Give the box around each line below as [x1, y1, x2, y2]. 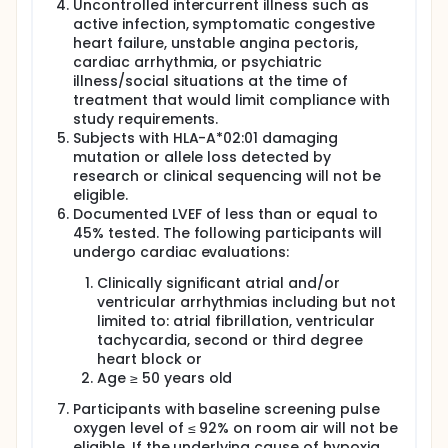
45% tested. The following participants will [73, 223, 382, 243]
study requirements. [73, 109, 219, 129]
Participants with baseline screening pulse [73, 399, 380, 419]
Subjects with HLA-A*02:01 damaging [73, 128, 338, 148]
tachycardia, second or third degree [97, 330, 363, 350]
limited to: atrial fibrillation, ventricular [97, 311, 375, 331]
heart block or [97, 349, 202, 369]
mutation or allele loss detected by [73, 147, 331, 167]
